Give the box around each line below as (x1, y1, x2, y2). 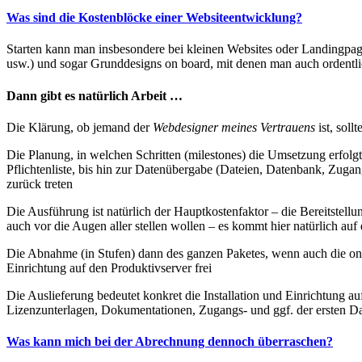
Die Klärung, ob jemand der (6, 120, 153, 134)
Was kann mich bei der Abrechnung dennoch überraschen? (6, 335, 333, 349)
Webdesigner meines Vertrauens (153, 120, 315, 134)
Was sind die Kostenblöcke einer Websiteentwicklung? (6, 11, 302, 25)
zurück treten (6, 176, 73, 191)
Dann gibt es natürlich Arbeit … (6, 88, 183, 103)
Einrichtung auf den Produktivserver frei (6, 260, 212, 275)
